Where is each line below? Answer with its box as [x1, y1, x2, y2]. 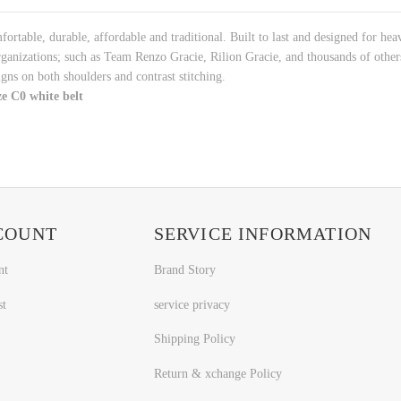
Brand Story [153, 262, 216, 277]
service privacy [153, 297, 230, 311]
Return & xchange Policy [153, 367, 282, 381]
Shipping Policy [153, 332, 235, 346]
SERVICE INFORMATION [153, 223, 372, 243]
